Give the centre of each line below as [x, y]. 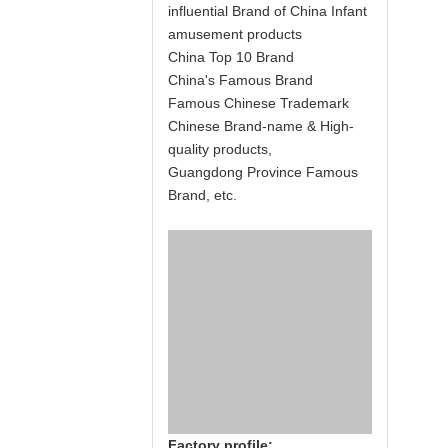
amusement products [235, 34]
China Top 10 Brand [231, 57]
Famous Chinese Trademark [258, 103]
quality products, [220, 149]
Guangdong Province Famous [263, 172]
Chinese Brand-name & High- [261, 126]
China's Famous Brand [240, 80]
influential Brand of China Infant [267, 11]
